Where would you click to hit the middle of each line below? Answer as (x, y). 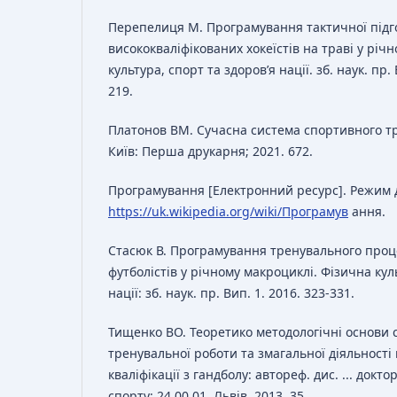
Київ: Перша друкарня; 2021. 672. (210, 152)
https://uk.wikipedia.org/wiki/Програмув (228, 212)
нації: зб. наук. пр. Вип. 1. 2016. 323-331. (231, 293)
